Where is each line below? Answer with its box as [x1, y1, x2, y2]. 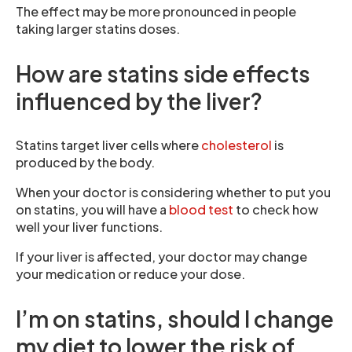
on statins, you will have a [16, 201, 169, 218]
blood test [169, 201, 236, 218]
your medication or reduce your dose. [16, 266, 245, 282]
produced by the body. [16, 154, 155, 170]
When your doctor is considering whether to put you [16, 184, 331, 200]
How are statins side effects [16, 60, 310, 87]
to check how [236, 201, 318, 218]
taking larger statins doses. [16, 20, 180, 37]
